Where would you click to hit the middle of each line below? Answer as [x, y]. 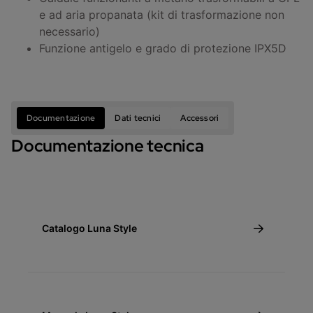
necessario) [70, 32]
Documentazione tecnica [108, 146]
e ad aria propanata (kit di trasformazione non [162, 15]
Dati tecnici [138, 118]
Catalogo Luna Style [89, 228]
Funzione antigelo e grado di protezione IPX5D [163, 49]
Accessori [200, 118]
